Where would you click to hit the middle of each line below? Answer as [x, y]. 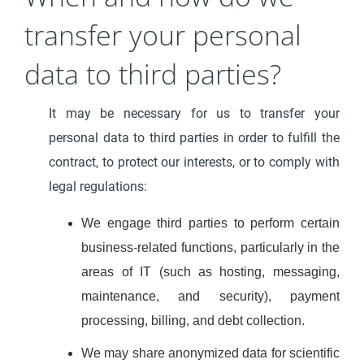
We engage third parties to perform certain [210, 223]
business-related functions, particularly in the [210, 247]
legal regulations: [100, 186]
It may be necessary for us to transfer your [194, 113]
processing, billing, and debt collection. [193, 321]
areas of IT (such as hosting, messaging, [210, 272]
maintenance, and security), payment [210, 296]
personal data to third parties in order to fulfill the [194, 138]
